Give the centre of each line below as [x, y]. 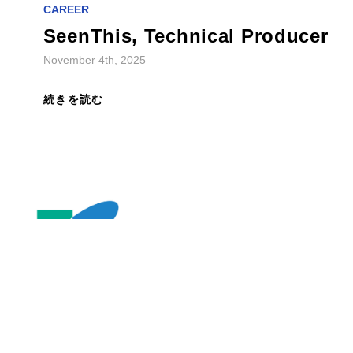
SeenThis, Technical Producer [186, 16]
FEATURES [143, 333]
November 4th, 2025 [94, 40]
